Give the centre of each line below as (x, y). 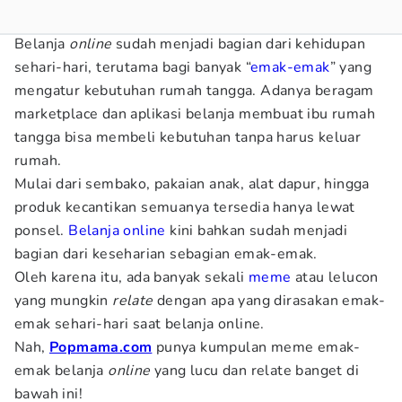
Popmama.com (101, 347)
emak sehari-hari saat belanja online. (140, 324)
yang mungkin (64, 301)
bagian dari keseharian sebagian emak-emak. (166, 254)
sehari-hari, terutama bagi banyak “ (132, 67)
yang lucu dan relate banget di (255, 371)
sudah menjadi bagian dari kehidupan (239, 44)
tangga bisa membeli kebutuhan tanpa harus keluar (188, 137)
